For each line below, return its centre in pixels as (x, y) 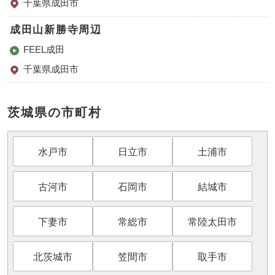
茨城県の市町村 (55, 112)
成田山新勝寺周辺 (56, 30)
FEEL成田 (44, 49)
